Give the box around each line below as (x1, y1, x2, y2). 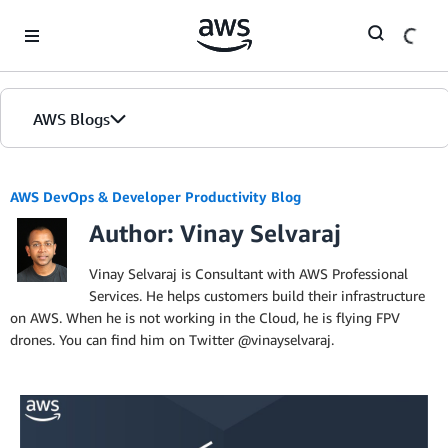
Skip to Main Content (9, 11, 142, 28)
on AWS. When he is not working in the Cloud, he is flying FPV (10, 309, 400, 326)
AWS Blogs (33, 109, 110, 129)
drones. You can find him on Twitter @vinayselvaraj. (10, 331, 334, 348)
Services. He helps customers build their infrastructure (89, 287, 425, 304)
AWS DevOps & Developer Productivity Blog (10, 188, 301, 205)
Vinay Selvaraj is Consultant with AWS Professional (89, 265, 408, 282)
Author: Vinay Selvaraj (89, 219, 341, 247)
